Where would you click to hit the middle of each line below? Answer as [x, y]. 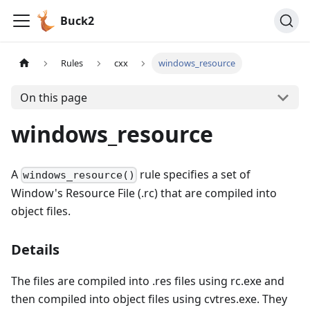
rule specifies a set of [194, 174]
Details [35, 250]
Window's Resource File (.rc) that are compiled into [144, 193]
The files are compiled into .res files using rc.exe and [148, 281]
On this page [53, 97]
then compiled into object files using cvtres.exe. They [149, 299]
